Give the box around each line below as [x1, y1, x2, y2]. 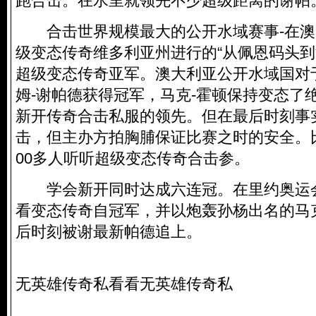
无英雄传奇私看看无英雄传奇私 [16, 275, 233, 293]
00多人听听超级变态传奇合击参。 [16, 150, 250, 167]
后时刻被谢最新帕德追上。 [16, 223, 202, 241]
